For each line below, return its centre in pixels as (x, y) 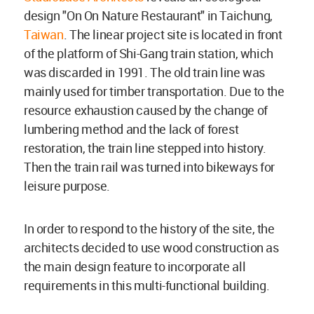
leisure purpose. (67, 186)
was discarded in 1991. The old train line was (144, 73)
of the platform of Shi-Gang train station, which (149, 54)
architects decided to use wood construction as (151, 248)
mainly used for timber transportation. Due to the (154, 91)
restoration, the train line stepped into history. (145, 148)
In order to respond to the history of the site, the (149, 229)
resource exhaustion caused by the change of (146, 110)
